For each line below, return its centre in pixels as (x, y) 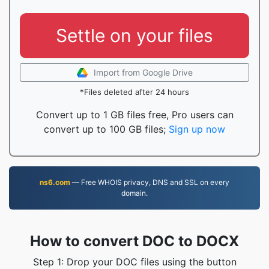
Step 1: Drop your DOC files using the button (134, 262)
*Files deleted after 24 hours (134, 92)
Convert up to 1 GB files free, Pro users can (134, 115)
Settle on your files (134, 35)
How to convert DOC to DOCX (134, 241)
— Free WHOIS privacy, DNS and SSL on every (150, 182)
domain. (134, 193)
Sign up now (197, 129)
